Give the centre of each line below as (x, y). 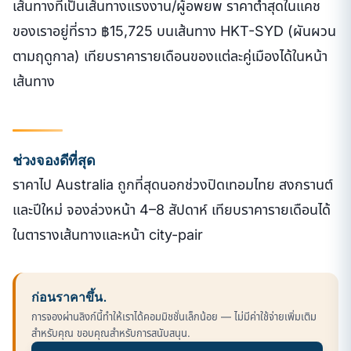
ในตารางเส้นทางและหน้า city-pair (108, 234)
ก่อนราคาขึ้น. (69, 296)
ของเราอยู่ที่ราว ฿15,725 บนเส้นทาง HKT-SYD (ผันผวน (174, 31)
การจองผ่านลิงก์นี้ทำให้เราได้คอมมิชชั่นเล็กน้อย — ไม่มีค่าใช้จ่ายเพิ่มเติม (174, 316)
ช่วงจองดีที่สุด (54, 159)
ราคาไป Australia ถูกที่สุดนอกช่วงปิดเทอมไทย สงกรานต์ (173, 184)
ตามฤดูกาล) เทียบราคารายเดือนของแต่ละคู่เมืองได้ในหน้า (170, 56)
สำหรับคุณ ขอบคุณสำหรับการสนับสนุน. (111, 333)
